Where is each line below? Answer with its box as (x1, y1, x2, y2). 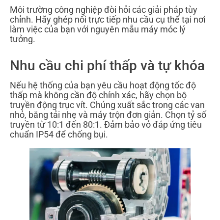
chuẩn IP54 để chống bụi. (10, 129, 108, 139)
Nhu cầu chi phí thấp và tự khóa (10, 57, 205, 74)
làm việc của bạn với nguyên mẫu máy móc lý (10, 24, 186, 34)
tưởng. (10, 33, 35, 44)
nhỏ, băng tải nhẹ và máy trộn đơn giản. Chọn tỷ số (10, 109, 206, 120)
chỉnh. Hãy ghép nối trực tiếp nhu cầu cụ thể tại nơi (10, 14, 205, 25)
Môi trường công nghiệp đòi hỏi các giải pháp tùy (10, 4, 197, 15)
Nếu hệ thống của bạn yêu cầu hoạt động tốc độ (10, 80, 196, 90)
